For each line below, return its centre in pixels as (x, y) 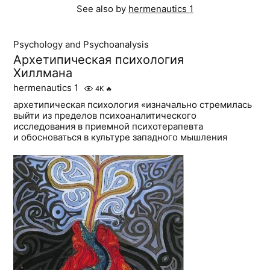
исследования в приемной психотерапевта (108, 127)
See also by (102, 9)
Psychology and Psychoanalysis (81, 45)
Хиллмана (43, 73)
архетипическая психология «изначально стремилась (133, 105)
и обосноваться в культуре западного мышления (121, 137)
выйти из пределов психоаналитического (105, 116)
